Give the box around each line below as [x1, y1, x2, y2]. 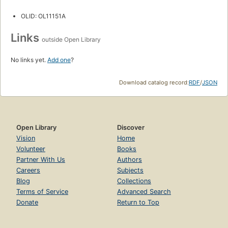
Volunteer [16, 145, 45, 153]
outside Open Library [42, 36, 101, 44]
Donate [16, 198, 38, 207]
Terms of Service [16, 188, 68, 196]
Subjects [117, 166, 144, 175]
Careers [16, 166, 40, 175]
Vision [16, 134, 35, 142]
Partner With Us [16, 156, 65, 164]
